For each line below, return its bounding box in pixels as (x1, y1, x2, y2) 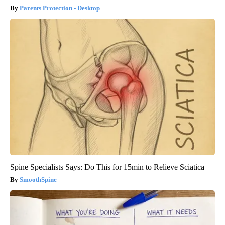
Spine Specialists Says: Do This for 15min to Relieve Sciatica (10, 162, 204, 171)
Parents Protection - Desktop (20, 4, 100, 12)
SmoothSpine (20, 175, 57, 183)
